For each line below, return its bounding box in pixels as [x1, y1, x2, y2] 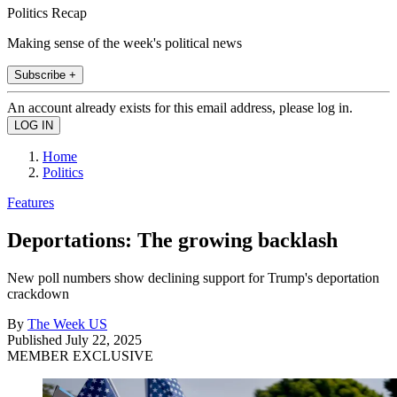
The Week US [27, 315, 107, 331]
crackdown [7, 285, 69, 301]
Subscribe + [14, 67, 76, 82]
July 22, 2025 [66, 331, 142, 347]
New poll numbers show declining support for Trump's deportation [7, 269, 379, 285]
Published [7, 331, 66, 347]
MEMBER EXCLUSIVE [7, 347, 153, 363]
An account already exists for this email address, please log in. [7, 99, 353, 115]
